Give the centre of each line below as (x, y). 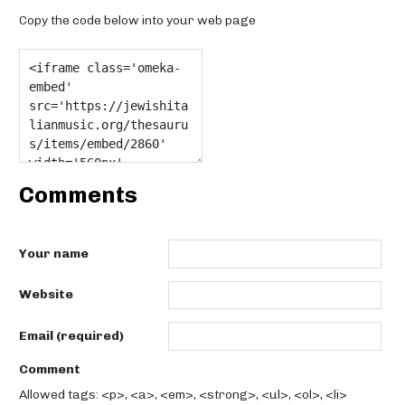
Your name (54, 253)
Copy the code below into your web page (137, 21)
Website (46, 295)
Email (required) (71, 335)
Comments (78, 195)
